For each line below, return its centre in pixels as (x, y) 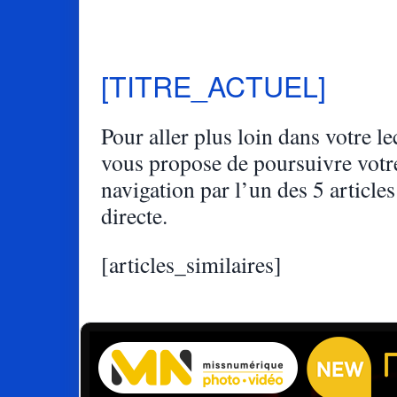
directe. (134, 215)
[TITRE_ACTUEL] (214, 86)
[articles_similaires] (191, 265)
